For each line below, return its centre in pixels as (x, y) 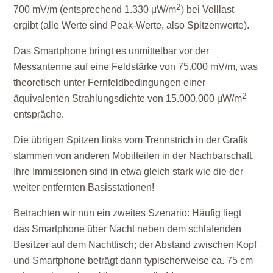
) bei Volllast (208, 9)
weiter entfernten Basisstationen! (84, 187)
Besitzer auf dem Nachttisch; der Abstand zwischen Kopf (135, 244)
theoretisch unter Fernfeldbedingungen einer (110, 82)
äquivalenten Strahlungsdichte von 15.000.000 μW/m (128, 98)
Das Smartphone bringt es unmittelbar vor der (112, 51)
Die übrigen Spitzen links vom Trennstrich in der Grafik (131, 140)
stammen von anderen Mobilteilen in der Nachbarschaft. (134, 155)
